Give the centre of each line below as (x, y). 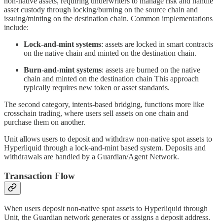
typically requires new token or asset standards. (97, 88)
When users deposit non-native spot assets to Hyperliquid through (106, 208)
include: (16, 28)
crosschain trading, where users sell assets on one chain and (96, 113)
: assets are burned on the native (151, 70)
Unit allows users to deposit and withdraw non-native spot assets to (108, 139)
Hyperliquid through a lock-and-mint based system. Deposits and (105, 148)
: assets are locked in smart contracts (157, 44)
